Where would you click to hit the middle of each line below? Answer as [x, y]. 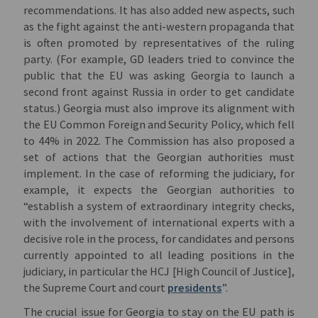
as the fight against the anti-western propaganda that [159, 27]
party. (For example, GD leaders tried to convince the [159, 59]
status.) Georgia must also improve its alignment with [159, 108]
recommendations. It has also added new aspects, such [159, 10]
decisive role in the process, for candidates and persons [159, 239]
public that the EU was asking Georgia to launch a [159, 76]
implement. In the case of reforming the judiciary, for [159, 174]
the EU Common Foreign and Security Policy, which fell [159, 125]
